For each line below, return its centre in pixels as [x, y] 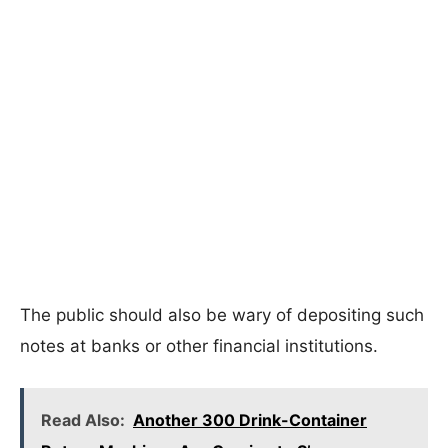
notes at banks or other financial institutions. [199, 345]
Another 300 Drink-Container [250, 419]
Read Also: [83, 419]
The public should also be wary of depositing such [222, 314]
